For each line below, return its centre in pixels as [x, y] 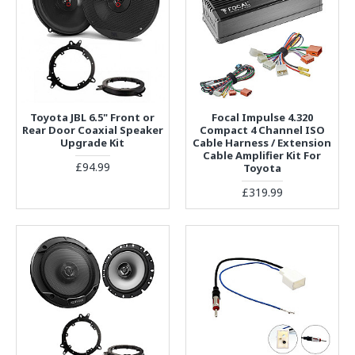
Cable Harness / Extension [262, 142]
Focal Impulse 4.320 [262, 117]
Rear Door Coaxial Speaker [92, 130]
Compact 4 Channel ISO [262, 130]
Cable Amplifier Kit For [262, 155]
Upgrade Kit [93, 142]
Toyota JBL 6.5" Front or [93, 117]
